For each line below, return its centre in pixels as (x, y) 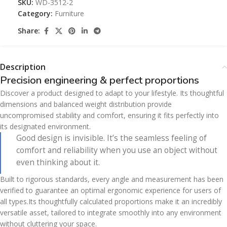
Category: (35, 13)
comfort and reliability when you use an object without (117, 150)
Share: (29, 31)
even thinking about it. (58, 162)
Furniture (69, 13)
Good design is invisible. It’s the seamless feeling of (111, 138)
